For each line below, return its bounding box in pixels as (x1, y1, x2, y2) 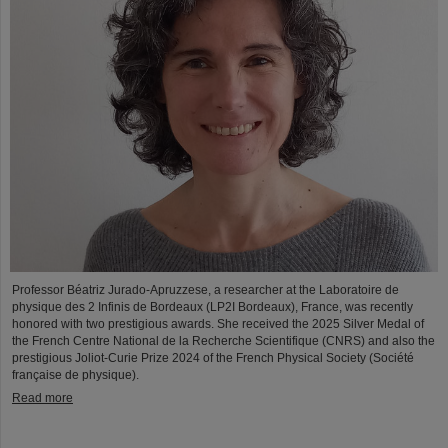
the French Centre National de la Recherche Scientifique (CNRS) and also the (12, 334, 435, 349)
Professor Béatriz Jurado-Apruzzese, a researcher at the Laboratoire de (12, 283, 399, 298)
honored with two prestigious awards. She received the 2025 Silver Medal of (12, 317, 424, 332)
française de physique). (12, 368, 139, 383)
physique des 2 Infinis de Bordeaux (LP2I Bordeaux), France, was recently (12, 300, 413, 315)
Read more (12, 391, 73, 406)
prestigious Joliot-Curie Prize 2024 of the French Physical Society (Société (12, 351, 414, 366)
